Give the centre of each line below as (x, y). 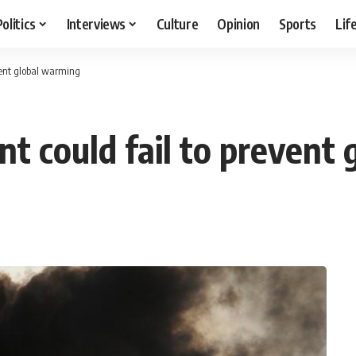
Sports (298, 23)
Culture (177, 23)
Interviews (96, 23)
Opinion (239, 23)
